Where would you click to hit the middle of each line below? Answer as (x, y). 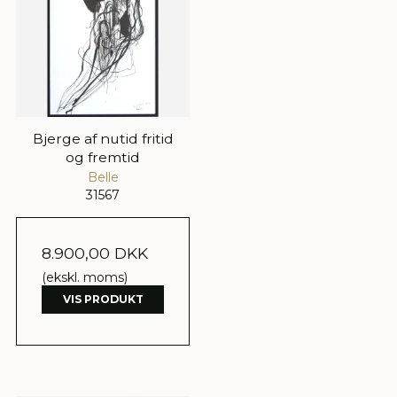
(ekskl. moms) (85, 278)
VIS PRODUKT (103, 300)
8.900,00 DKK (95, 253)
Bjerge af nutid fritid (103, 139)
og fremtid (103, 158)
